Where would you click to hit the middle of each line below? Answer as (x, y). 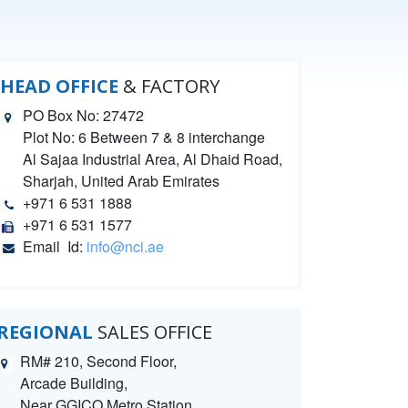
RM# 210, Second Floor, (98, 362)
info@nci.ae (125, 247)
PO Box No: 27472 (83, 116)
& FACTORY (169, 87)
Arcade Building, (74, 383)
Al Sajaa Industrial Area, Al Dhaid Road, (153, 159)
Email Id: (55, 247)
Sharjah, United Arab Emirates (121, 181)
